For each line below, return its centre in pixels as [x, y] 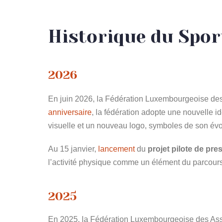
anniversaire [70, 112]
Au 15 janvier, [73, 149]
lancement [116, 149]
